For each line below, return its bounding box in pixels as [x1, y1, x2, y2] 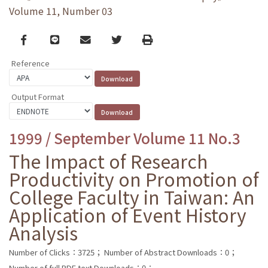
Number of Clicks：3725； [9, 246, 102, 258]
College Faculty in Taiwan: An [9, 183, 255, 210]
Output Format [11, 90, 64, 102]
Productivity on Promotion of [9, 165, 259, 192]
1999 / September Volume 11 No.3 [9, 127, 240, 148]
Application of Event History [9, 201, 246, 228]
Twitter [111, 31, 147, 47]
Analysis [9, 219, 78, 246]
